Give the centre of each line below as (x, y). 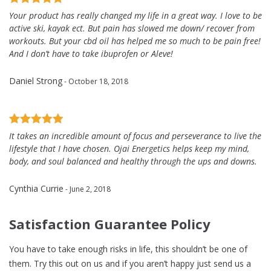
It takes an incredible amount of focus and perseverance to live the (135, 135)
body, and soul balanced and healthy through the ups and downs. (133, 161)
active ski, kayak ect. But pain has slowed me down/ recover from (132, 28)
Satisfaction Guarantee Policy (110, 224)
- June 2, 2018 (87, 189)
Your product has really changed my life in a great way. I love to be (135, 15)
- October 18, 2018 (95, 81)
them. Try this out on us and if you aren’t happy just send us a (130, 263)
